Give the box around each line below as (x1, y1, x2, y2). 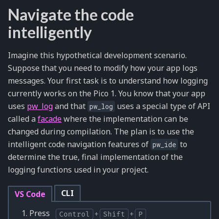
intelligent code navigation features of (8, 139, 151, 150)
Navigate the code (8, 5, 134, 24)
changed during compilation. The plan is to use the (8, 126, 194, 137)
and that (53, 101, 88, 111)
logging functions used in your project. (8, 164, 149, 175)
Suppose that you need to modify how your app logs (8, 63, 197, 73)
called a (8, 113, 38, 124)
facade (38, 113, 62, 124)
